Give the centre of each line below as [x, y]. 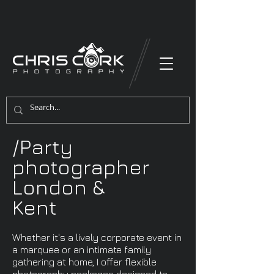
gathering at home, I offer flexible [84, 262]
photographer [81, 166]
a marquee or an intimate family [82, 250]
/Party [43, 146]
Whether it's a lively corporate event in [97, 237]
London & [59, 187]
